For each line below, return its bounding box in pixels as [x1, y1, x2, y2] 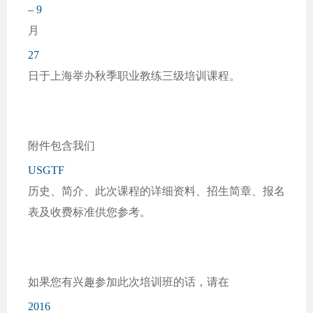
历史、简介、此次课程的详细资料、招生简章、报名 [28, 185, 285, 197]
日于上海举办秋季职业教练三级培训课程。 [28, 70, 240, 82]
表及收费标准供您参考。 [28, 206, 151, 218]
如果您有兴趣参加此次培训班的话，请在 [28, 276, 229, 288]
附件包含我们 [28, 140, 95, 152]
